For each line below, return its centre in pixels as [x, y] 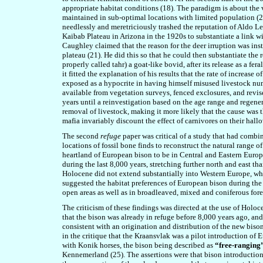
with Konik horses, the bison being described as [139, 245]
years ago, [233, 217]
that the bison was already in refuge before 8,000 [139, 217]
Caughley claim [87, 45]
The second [81, 136]
